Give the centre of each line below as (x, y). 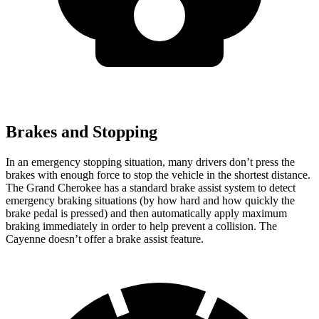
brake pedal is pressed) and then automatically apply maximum (146, 214)
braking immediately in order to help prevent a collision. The (141, 226)
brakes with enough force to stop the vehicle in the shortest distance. (158, 175)
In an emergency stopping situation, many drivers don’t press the (150, 162)
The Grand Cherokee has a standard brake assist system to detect (151, 188)
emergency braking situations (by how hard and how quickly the (150, 201)
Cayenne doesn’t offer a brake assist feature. (105, 239)
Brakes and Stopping (82, 132)
